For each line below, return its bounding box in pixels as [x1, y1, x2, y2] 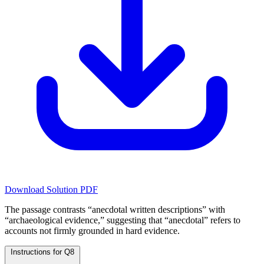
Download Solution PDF [5, 184, 98, 195]
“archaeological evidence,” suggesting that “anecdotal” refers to [5, 215, 240, 226]
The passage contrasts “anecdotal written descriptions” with [5, 204, 225, 215]
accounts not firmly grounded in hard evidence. [5, 226, 180, 236]
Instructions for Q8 [11, 247, 74, 257]
